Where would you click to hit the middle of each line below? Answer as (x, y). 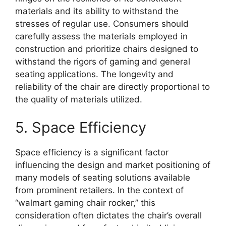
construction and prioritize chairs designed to (107, 49)
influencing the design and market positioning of (113, 165)
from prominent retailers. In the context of (99, 190)
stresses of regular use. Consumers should (102, 24)
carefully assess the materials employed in (101, 37)
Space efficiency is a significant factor (92, 152)
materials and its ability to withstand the (97, 11)
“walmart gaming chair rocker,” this (85, 203)
